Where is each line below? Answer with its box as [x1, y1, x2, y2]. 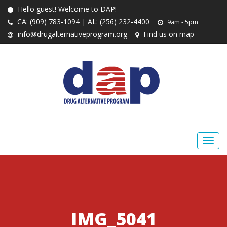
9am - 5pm [166, 18, 198, 26]
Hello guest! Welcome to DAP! [16, 4, 117, 14]
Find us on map [141, 29, 194, 39]
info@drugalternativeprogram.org [16, 29, 127, 39]
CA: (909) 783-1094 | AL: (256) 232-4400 [15, 17, 149, 26]
